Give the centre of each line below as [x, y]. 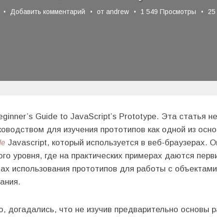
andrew [117, 12]
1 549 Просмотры [167, 12]
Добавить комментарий [48, 12]
